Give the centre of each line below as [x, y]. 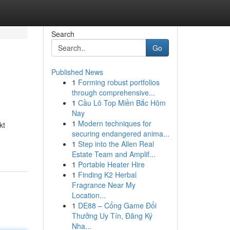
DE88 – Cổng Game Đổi [117, 205]
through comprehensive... [113, 92]
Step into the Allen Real [116, 144]
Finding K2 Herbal [107, 175]
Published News [77, 72]
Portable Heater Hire [111, 164]
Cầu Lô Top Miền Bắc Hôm [122, 103]
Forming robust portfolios [119, 82]
